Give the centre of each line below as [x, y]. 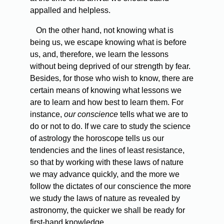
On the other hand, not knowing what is [104, 30]
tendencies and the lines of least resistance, [107, 150]
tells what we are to [153, 114]
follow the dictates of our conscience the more [110, 186]
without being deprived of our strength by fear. [110, 66]
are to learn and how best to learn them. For [107, 102]
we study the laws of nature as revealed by [105, 198]
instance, [47, 114]
